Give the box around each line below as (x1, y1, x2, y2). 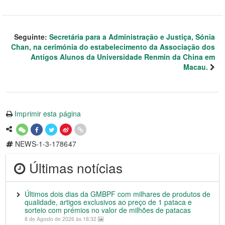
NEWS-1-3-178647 (13, 139, 76, 149)
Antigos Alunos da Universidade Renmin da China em (31, 52, 215, 62)
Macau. (183, 62, 208, 72)
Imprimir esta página (15, 108, 81, 119)
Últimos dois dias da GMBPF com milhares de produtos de (25, 189, 210, 199)
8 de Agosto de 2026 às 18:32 (25, 215, 98, 223)
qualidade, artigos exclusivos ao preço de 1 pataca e (25, 197, 192, 207)
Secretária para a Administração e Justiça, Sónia (49, 32, 215, 42)
